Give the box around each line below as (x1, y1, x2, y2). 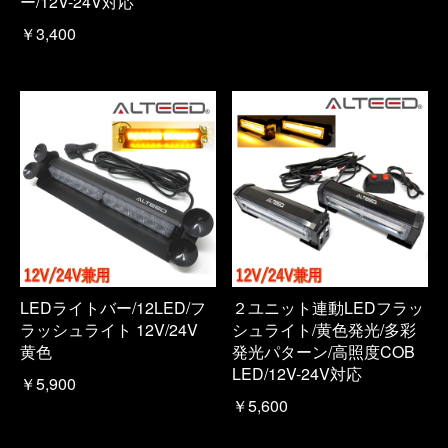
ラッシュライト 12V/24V (20, 317, 198, 341)
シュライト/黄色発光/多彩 (232, 317, 416, 341)
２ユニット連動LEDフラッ (232, 295, 424, 319)
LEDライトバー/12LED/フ (20, 295, 206, 319)
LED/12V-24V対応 (232, 361, 362, 385)
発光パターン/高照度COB (232, 339, 415, 363)
